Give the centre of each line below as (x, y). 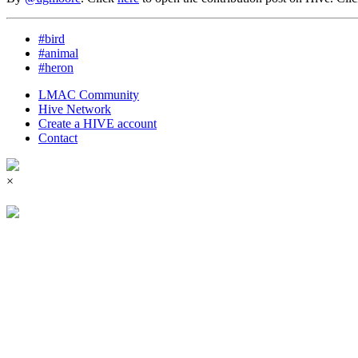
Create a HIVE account (97, 123)
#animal (58, 53)
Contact (58, 137)
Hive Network (75, 109)
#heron (56, 67)
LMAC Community (89, 94)
